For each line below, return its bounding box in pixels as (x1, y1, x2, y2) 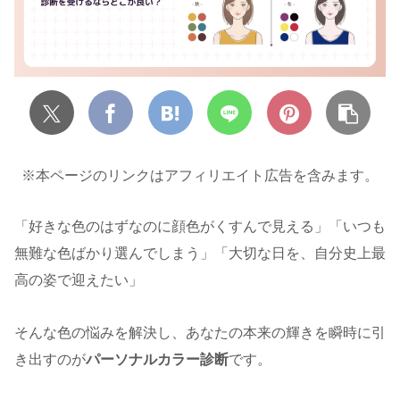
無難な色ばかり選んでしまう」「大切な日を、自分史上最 (14, 246, 386, 262)
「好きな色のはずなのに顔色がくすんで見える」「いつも (14, 219, 386, 235)
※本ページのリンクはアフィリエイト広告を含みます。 (21, 167, 379, 183)
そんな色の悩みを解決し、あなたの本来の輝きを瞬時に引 (14, 325, 386, 341)
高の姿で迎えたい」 (14, 272, 143, 288)
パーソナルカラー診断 (86, 352, 229, 368)
